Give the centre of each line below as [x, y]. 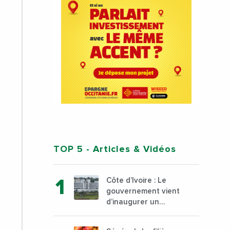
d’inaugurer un [133, 202]
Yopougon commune [143, 224]
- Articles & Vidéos [130, 150]
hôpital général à [138, 213]
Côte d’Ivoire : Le [137, 181]
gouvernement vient [143, 191]
